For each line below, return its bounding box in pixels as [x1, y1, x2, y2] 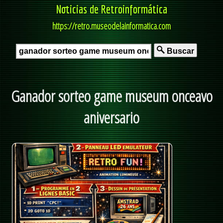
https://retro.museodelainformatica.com [52, 20, 171, 32]
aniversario [84, 107, 139, 128]
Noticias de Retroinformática [56, 2, 167, 16]
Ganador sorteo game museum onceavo [10, 85, 213, 107]
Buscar [165, 47, 194, 55]
